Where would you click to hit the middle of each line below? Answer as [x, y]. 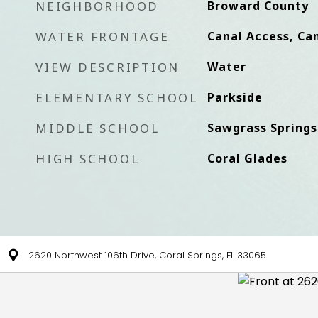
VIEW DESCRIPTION [108, 67]
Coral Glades [247, 158]
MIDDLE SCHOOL [98, 128]
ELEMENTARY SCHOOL [117, 98]
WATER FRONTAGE [103, 37]
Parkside [235, 97]
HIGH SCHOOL [88, 159]
